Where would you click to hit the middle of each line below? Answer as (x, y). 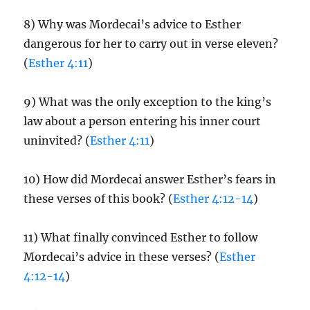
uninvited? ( (57, 140)
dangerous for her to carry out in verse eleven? (151, 44)
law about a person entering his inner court (143, 121)
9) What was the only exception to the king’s (148, 102)
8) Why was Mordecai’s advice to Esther (133, 24)
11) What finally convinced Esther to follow (141, 237)
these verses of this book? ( (99, 199)
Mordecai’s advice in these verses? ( (122, 257)
